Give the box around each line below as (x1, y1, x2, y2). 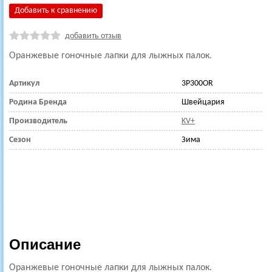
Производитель (9, 116, 67, 126)
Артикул (9, 78, 39, 88)
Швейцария (182, 97, 225, 107)
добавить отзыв (65, 31, 121, 41)
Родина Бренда (9, 97, 67, 107)
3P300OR (182, 78, 213, 88)
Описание (9, 236, 81, 253)
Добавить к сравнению (15, 5, 97, 15)
